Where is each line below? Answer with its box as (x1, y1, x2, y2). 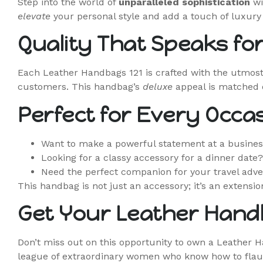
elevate (18, 10, 50, 22)
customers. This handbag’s (18, 81, 143, 93)
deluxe (143, 81, 173, 93)
